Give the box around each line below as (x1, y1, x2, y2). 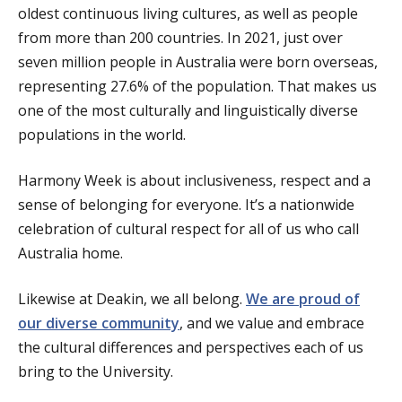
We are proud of (246, 289, 360, 310)
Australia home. (18, 243, 123, 264)
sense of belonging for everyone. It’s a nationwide (18, 195, 354, 215)
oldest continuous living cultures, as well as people (18, 4, 358, 24)
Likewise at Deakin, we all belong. (18, 289, 246, 310)
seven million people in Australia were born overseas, (18, 52, 378, 73)
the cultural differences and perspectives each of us (18, 337, 363, 358)
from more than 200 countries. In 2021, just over (18, 28, 343, 48)
